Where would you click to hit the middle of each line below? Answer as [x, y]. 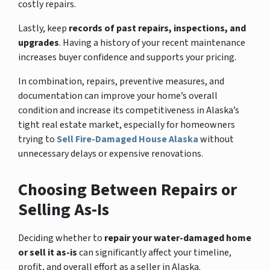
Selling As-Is [64, 209]
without [216, 139]
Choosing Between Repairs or [127, 190]
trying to [37, 139]
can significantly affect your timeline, [154, 252]
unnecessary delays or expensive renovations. [111, 153]
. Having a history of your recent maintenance [152, 42]
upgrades [39, 42]
